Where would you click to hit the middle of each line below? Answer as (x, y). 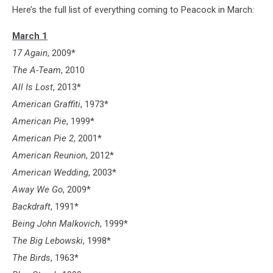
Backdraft (31, 207)
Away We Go (37, 190)
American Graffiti (46, 104)
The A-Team (37, 70)
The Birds (31, 258)
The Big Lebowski (48, 241)
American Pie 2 (43, 138)
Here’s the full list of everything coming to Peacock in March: (133, 10)
